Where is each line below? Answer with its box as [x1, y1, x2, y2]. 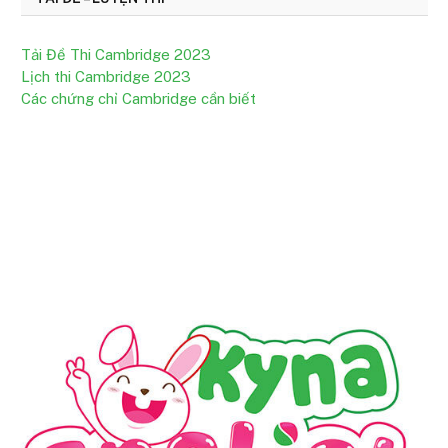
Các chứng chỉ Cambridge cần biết [21, 90, 256, 107]
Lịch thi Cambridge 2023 [21, 68, 191, 85]
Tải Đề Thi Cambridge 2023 [21, 46, 211, 63]
